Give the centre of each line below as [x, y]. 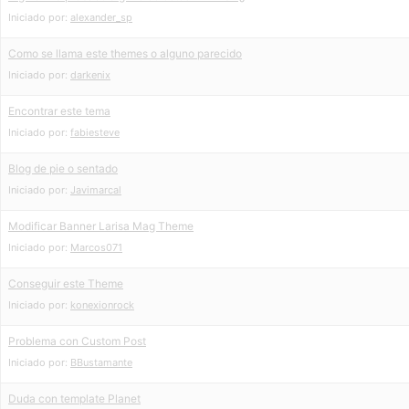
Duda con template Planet [74, 399]
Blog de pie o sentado [63, 168]
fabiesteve [95, 132]
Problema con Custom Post [77, 341]
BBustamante [101, 362]
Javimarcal [96, 190]
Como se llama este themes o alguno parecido [125, 53]
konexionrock [102, 305]
